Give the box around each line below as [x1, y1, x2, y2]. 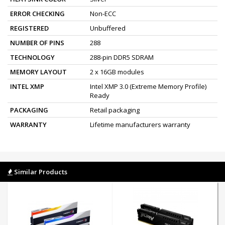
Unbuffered [90, 23, 126, 33]
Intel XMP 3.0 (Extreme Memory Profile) [90, 81, 206, 91]
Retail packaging [90, 105, 140, 115]
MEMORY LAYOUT [10, 67, 67, 76]
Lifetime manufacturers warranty [90, 120, 190, 129]
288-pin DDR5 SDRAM [90, 52, 154, 62]
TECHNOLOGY [10, 52, 55, 62]
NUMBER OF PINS [10, 38, 64, 47]
